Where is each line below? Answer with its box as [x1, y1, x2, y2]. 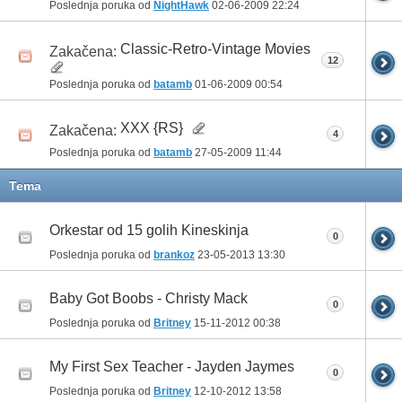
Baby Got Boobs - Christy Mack [49, 291, 248, 307]
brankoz [153, 248, 195, 261]
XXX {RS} [120, 120, 183, 136]
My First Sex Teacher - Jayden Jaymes [49, 359, 294, 375]
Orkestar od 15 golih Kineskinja [49, 223, 249, 239]
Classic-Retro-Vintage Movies [120, 40, 310, 57]
